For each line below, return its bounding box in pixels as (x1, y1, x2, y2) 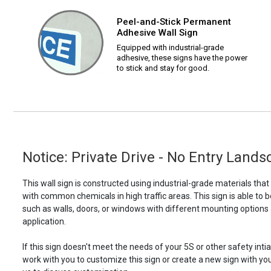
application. (22, 217, 66, 227)
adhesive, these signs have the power (117, 53, 247, 63)
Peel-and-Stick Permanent (117, 16, 231, 28)
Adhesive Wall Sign (117, 27, 198, 39)
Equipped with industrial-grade (117, 43, 224, 53)
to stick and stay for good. (117, 64, 209, 73)
